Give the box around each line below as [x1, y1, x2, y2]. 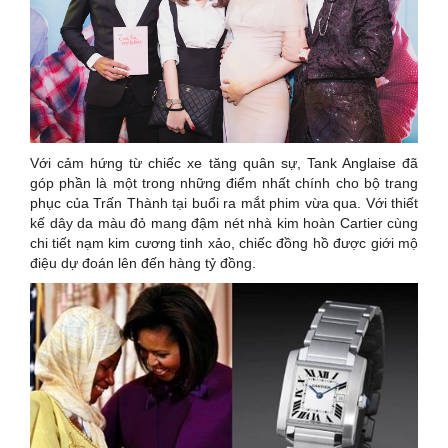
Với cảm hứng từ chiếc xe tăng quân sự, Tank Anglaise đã [30, 154, 418, 171]
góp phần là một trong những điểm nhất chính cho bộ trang [30, 174, 418, 191]
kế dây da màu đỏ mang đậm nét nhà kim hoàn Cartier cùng [30, 214, 418, 231]
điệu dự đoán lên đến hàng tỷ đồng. [30, 254, 256, 271]
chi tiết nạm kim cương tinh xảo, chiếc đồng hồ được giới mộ [30, 234, 418, 251]
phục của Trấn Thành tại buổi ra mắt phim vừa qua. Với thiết [30, 194, 418, 211]
